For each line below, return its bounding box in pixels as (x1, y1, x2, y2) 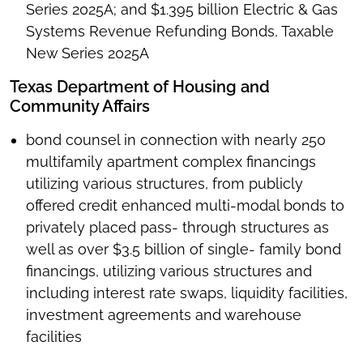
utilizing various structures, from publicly (26, 175, 303, 193)
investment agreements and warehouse (26, 306, 301, 324)
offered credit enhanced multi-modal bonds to (26, 197, 344, 215)
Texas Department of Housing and (10, 77, 270, 97)
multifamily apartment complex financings (26, 153, 316, 171)
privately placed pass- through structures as (26, 219, 329, 237)
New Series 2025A (26, 45, 149, 62)
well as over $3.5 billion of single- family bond (26, 241, 341, 258)
